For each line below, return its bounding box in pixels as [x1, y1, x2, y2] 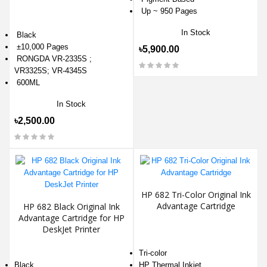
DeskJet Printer [42, 223, 100, 235]
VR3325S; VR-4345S [14, 66, 87, 76]
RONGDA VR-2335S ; [14, 54, 92, 64]
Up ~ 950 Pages [139, 7, 197, 16]
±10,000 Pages [14, 42, 69, 52]
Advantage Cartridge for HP [18, 212, 125, 224]
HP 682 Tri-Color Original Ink [141, 189, 251, 201]
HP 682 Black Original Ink [23, 201, 120, 213]
